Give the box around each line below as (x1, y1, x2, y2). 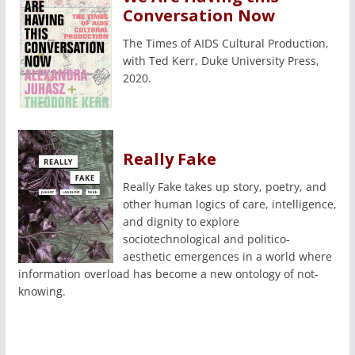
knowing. (17, 284, 66, 300)
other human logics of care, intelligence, (122, 197, 337, 212)
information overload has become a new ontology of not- (17, 266, 319, 282)
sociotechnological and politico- (122, 231, 290, 247)
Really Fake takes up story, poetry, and (122, 179, 326, 195)
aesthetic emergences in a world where (122, 249, 332, 265)
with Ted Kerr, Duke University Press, (122, 53, 319, 69)
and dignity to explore (122, 214, 239, 230)
